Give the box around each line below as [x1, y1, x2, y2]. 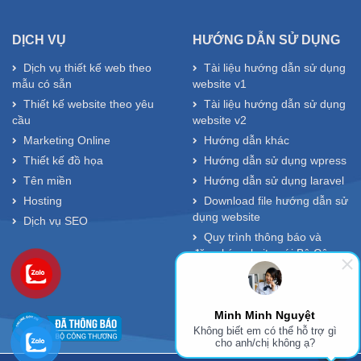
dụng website [193, 210, 260, 223]
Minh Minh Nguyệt [214, 309, 315, 322]
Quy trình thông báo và [204, 230, 322, 243]
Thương [193, 262, 234, 276]
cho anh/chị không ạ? [214, 337, 315, 349]
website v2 [193, 113, 247, 127]
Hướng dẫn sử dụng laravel [204, 173, 344, 187]
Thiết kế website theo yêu [23, 97, 154, 110]
